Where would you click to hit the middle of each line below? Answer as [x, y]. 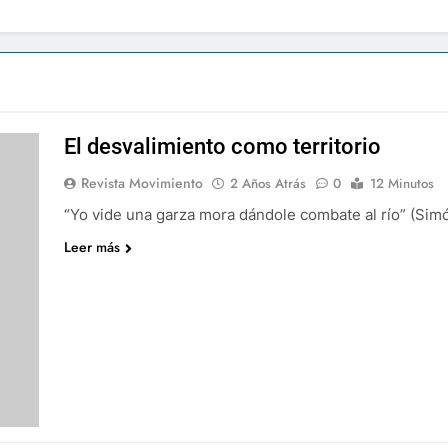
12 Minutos [401, 183]
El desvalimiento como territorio [222, 146]
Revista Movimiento [141, 183]
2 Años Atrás [267, 183]
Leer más [91, 247]
